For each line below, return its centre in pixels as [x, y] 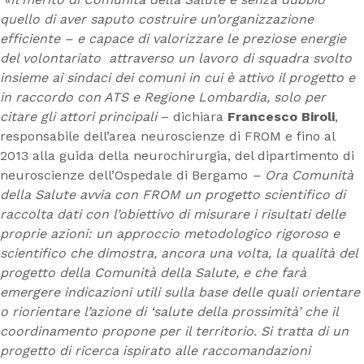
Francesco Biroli [281, 117]
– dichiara [194, 117]
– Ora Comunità [301, 175]
